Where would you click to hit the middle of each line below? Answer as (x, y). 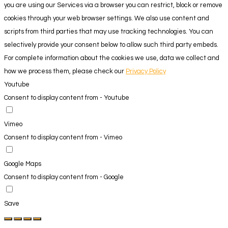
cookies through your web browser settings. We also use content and (107, 18)
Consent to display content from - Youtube (67, 97)
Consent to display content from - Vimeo (63, 137)
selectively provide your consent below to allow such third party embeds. (111, 45)
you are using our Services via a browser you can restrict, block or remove (113, 5)
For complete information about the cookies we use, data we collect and (112, 58)
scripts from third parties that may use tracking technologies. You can (109, 31)
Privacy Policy (146, 71)
